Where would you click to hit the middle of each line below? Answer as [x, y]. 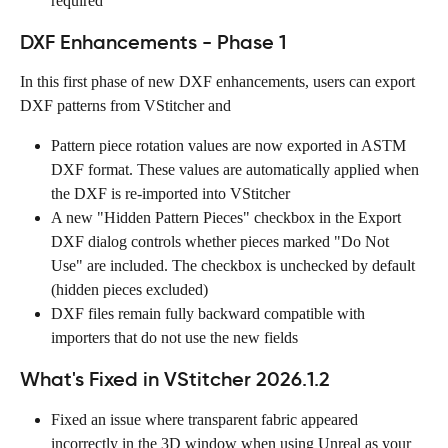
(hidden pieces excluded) [129, 289]
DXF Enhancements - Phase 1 [153, 41]
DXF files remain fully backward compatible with [210, 313]
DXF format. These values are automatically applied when [237, 169]
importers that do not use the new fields [174, 337]
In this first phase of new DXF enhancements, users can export [219, 81]
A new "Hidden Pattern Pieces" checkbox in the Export [228, 217]
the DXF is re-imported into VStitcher [170, 193]
